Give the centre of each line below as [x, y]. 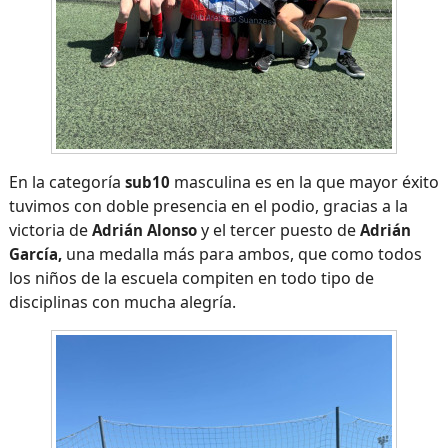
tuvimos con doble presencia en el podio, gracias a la [208, 206]
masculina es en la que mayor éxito [304, 182]
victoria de [50, 230]
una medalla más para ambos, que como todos [241, 254]
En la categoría [66, 182]
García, [35, 254]
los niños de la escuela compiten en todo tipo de [191, 278]
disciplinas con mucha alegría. [122, 302]
